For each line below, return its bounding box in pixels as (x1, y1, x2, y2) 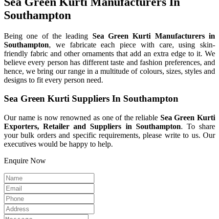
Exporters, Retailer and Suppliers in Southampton (4, 122, 181, 131)
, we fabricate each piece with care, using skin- (49, 40, 215, 49)
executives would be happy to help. (4, 140, 113, 149)
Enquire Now (4, 156, 46, 165)
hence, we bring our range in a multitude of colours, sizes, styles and (4, 66, 215, 75)
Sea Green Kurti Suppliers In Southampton (4, 93, 178, 104)
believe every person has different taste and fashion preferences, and (4, 58, 215, 66)
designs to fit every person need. (4, 75, 103, 84)
